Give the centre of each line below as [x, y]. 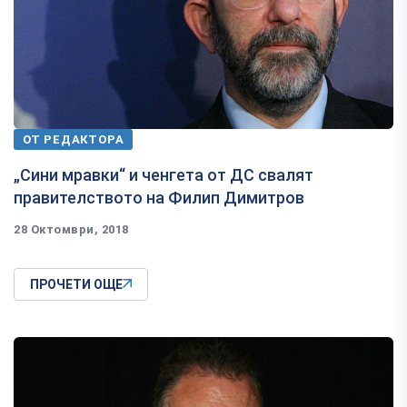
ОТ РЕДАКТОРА [74, 139]
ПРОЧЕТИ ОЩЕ [76, 284]
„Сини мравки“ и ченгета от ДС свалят [164, 174]
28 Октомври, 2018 [71, 229]
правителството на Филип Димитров [159, 197]
